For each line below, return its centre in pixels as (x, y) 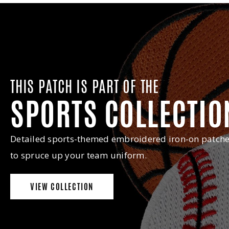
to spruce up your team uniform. (78, 155)
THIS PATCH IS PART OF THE (85, 87)
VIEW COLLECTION (62, 187)
